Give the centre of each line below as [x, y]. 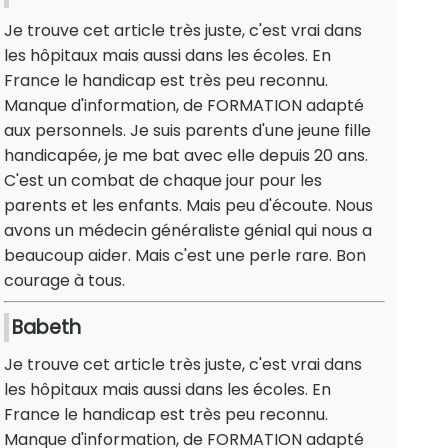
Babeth [46, 328]
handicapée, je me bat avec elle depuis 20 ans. [186, 156]
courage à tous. [64, 281]
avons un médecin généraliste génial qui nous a [188, 231]
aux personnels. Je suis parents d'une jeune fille [187, 131]
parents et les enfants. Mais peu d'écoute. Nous [188, 206]
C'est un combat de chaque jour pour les [163, 181]
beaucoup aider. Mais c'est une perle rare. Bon [185, 256]
